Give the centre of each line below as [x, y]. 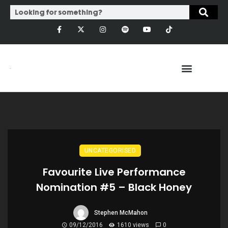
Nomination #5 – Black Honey [114, 188]
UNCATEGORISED [110, 151]
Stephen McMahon [121, 213]
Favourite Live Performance [114, 172]
